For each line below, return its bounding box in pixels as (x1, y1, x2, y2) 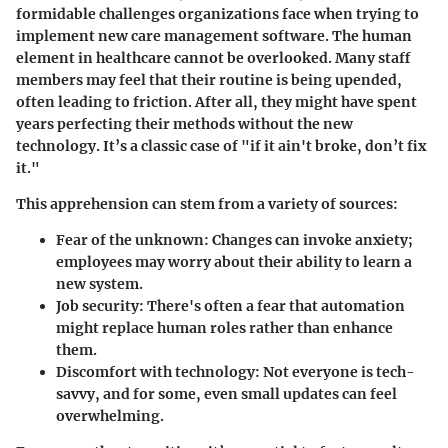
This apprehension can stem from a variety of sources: (16, 195, 398, 214)
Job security (56, 297, 139, 316)
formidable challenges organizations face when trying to (16, 5, 419, 24)
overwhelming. (56, 407, 164, 426)
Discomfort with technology (56, 363, 255, 382)
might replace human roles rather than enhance (56, 319, 393, 338)
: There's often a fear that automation (139, 297, 405, 316)
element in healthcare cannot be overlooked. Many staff (16, 49, 410, 68)
